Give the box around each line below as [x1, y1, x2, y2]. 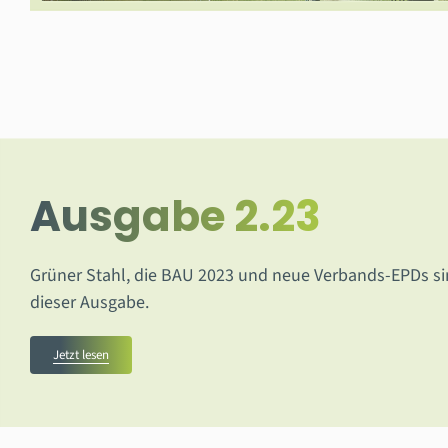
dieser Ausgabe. [29, 289, 149, 315]
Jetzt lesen [52, 345, 109, 364]
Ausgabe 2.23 [29, 186, 321, 246]
